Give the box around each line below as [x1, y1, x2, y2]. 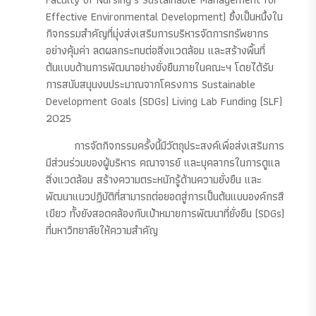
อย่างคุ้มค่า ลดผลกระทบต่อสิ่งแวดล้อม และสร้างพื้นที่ [46, 41, 265, 59]
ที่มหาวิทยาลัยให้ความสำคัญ [46, 221, 158, 239]
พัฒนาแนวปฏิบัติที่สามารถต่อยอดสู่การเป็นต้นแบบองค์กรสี [46, 187, 284, 205]
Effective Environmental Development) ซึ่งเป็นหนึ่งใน [46, 7, 283, 25]
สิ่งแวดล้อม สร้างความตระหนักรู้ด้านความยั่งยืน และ [46, 170, 262, 188]
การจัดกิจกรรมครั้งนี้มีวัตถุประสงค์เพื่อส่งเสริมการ [74, 136, 284, 154]
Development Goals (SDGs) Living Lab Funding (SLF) [46, 92, 282, 110]
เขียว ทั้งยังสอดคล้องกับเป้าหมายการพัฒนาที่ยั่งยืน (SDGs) [46, 204, 284, 222]
